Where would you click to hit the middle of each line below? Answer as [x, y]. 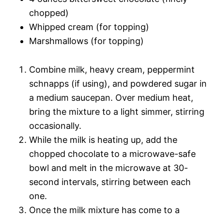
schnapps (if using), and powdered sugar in [118, 84]
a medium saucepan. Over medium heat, [111, 98]
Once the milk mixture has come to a [104, 210]
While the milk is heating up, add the [103, 140]
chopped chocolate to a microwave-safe [112, 154]
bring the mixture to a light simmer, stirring [117, 112]
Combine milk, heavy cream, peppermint [112, 70]
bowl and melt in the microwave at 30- [108, 168]
